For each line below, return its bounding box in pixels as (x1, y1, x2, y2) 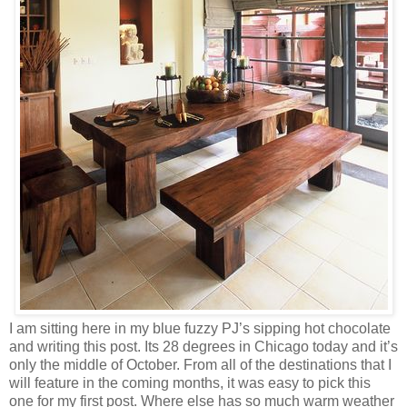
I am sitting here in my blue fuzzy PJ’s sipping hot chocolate (9, 320, 391, 336)
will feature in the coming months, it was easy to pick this (9, 374, 371, 391)
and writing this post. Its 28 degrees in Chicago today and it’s (9, 338, 398, 354)
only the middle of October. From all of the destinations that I (9, 356, 392, 372)
